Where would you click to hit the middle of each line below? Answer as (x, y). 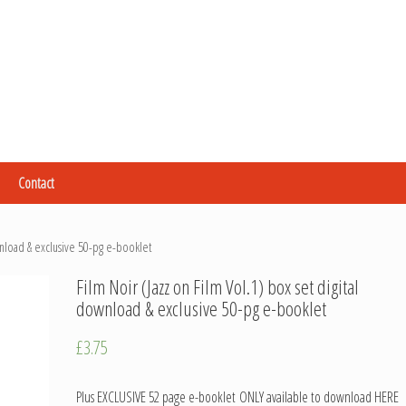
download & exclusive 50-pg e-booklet (202, 308)
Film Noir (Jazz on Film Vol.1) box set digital (218, 286)
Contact (36, 183)
